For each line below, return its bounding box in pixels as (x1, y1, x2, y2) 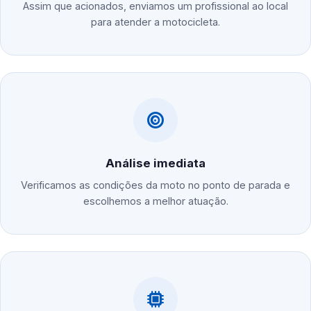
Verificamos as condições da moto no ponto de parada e (21, 179, 290, 192)
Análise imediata (106, 156, 205, 171)
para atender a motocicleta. (91, 16, 220, 28)
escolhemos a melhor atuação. (83, 195, 228, 208)
